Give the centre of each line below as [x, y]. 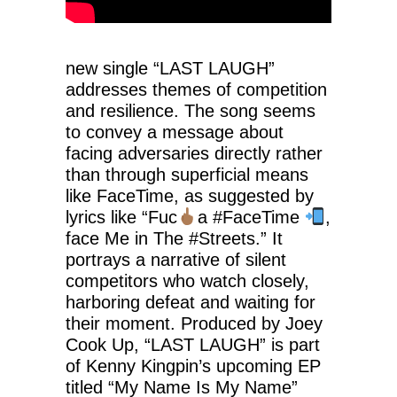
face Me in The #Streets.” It [174, 238]
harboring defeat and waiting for [191, 302]
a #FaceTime [251, 217]
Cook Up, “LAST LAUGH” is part [193, 344]
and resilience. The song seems [191, 110]
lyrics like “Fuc [121, 217]
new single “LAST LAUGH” [170, 68]
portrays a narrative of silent [176, 259]
